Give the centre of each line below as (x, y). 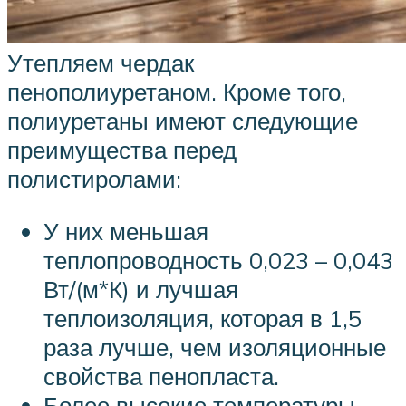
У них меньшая (126, 231)
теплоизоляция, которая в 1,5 (203, 318)
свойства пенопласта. (161, 376)
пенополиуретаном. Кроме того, (177, 92)
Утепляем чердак (101, 63)
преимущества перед (122, 150)
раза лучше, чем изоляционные (215, 347)
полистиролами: (94, 179)
